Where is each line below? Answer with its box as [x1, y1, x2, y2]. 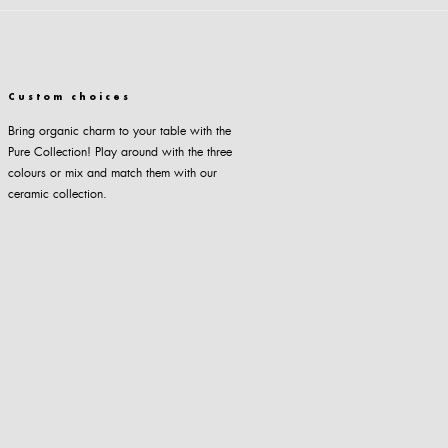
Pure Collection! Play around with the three [7, 144, 232, 160]
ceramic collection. [7, 186, 107, 202]
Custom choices [7, 93, 131, 103]
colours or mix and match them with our [7, 165, 217, 181]
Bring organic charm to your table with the [7, 123, 231, 139]
